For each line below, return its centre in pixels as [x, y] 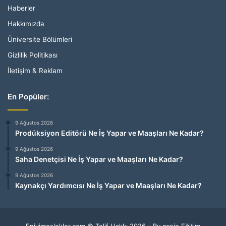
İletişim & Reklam [35, 70]
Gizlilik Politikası [33, 55]
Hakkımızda [26, 23]
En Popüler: [28, 96]
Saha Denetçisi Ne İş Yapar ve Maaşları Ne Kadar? [99, 159]
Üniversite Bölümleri [40, 39]
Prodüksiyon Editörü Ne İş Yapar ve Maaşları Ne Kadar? [109, 133]
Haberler [21, 8]
